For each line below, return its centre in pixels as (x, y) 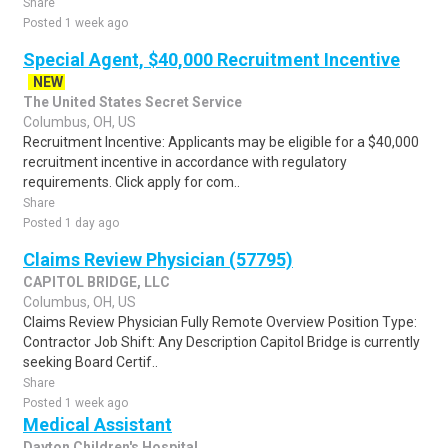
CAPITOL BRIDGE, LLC (96, 282)
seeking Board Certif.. (90, 362)
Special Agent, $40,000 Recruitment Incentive (211, 59)
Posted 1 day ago (71, 223)
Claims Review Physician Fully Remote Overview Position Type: (220, 322)
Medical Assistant (97, 424)
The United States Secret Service (132, 102)
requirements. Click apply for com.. (131, 182)
